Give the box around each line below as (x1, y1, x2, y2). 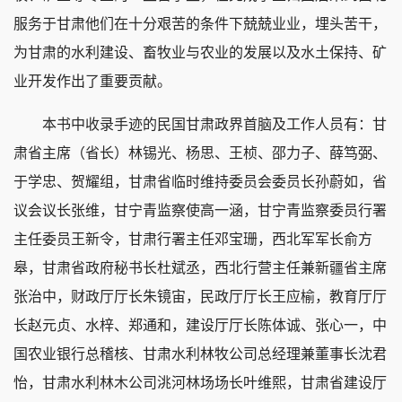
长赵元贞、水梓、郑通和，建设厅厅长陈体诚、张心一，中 (13, 318, 387, 334)
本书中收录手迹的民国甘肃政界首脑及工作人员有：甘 (13, 117, 387, 133)
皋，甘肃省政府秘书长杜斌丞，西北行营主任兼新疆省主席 (13, 260, 387, 276)
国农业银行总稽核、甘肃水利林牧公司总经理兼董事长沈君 (13, 346, 387, 363)
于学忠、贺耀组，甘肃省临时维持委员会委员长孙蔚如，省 (13, 174, 387, 190)
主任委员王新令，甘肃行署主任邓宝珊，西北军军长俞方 (13, 232, 372, 248)
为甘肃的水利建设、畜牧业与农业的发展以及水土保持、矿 (13, 45, 387, 61)
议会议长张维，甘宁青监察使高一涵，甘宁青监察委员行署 (13, 203, 387, 219)
